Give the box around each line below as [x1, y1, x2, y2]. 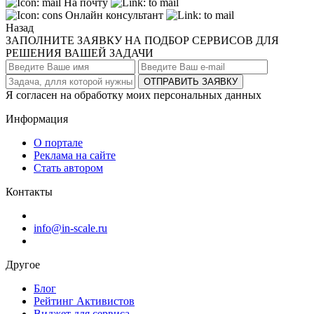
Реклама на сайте [34, 149, 116, 161]
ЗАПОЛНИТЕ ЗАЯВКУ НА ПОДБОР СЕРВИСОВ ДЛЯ [6, 34, 279, 46]
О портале [34, 136, 83, 149]
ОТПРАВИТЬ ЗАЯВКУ [144, 76, 238, 87]
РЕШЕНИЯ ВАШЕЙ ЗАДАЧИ [6, 46, 153, 59]
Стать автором [34, 161, 103, 174]
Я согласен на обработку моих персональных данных [6, 88, 261, 101]
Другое [6, 258, 40, 271]
